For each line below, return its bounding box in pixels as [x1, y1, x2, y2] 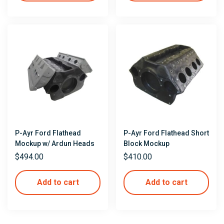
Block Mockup [123, 139, 169, 147]
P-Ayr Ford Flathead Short [123, 128, 209, 137]
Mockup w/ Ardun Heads [15, 139, 94, 147]
